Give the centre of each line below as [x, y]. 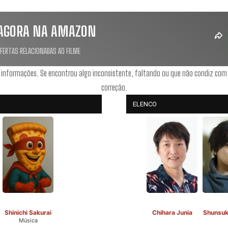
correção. [114, 87]
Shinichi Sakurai [28, 212]
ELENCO [145, 104]
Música [28, 220]
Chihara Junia [172, 212]
